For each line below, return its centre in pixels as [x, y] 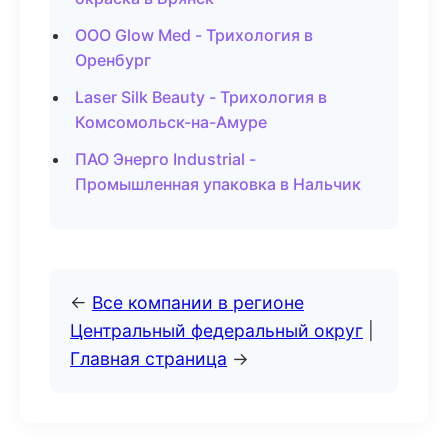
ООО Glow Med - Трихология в [194, 35]
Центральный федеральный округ [216, 330]
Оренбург [113, 60]
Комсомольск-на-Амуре [171, 122]
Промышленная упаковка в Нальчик [218, 184]
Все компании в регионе [198, 302]
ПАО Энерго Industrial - [165, 159]
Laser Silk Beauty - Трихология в [201, 97]
